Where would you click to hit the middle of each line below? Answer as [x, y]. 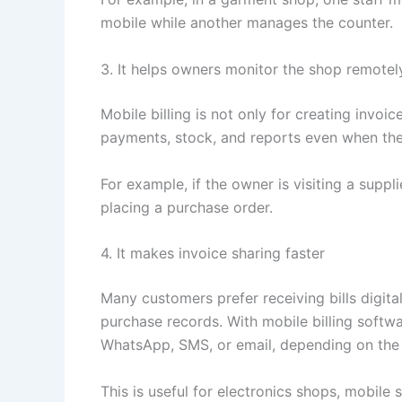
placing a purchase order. [187, 207]
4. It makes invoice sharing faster [213, 253]
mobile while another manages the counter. [247, 23]
